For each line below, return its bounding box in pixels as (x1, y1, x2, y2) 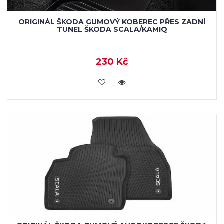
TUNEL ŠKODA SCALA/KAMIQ (56, 25, 167, 34)
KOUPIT (97, 77, 126, 86)
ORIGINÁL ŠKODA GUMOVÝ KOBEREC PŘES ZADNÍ (18, 17, 205, 26)
